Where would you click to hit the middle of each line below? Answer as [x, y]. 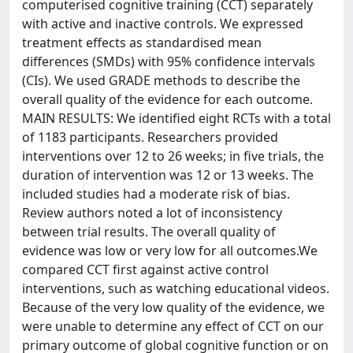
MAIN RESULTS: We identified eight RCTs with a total [176, 118]
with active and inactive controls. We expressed [163, 24]
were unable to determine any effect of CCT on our [173, 326]
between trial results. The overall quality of [149, 232]
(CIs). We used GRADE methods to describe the [161, 80]
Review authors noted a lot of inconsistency [152, 213]
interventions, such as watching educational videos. [176, 288]
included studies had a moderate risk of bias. [156, 194]
